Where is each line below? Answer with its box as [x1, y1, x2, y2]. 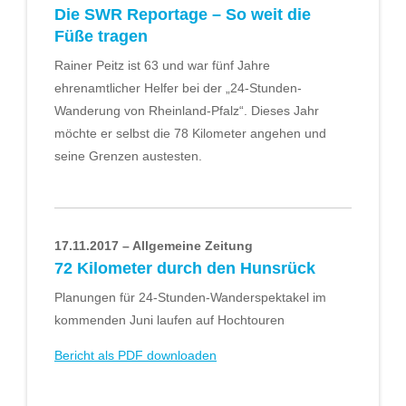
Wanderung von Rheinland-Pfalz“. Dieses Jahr [54, 103, 319, 119]
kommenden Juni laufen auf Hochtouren [54, 312, 285, 327]
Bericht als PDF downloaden [54, 348, 217, 363]
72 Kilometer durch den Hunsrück [54, 258, 315, 277]
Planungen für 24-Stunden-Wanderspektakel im [54, 289, 326, 304]
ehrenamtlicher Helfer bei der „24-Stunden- [54, 81, 302, 96]
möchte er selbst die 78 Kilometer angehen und [54, 126, 326, 141]
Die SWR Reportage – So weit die [54, 5, 311, 24]
